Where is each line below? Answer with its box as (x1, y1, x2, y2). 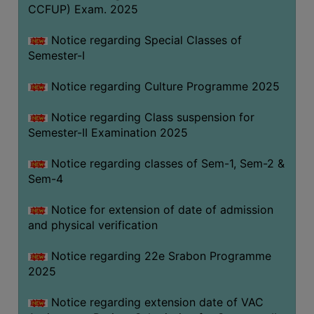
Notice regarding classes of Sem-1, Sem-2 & (47, 156, 285, 170)
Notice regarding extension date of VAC (47, 294, 264, 309)
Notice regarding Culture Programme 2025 (47, 78, 280, 93)
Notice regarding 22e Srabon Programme (47, 248, 271, 263)
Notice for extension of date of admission (47, 202, 273, 217)
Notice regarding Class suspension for (47, 109, 254, 124)
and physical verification (27, 217, 158, 232)
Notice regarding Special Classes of (47, 32, 242, 47)
